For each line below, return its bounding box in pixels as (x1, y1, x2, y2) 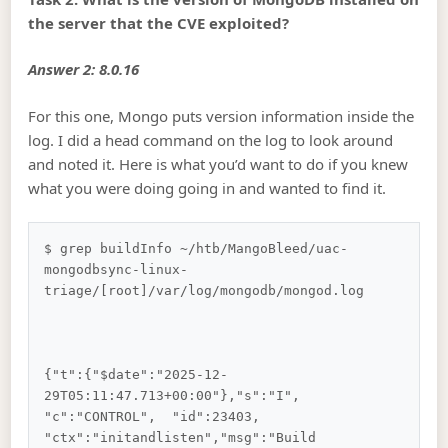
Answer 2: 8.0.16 (28, 59, 140, 80)
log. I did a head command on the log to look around (28, 129, 394, 150)
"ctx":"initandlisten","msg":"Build (44, 430, 325, 446)
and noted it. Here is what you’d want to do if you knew (28, 153, 409, 174)
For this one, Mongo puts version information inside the (28, 105, 415, 126)
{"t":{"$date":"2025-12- (44, 367, 229, 383)
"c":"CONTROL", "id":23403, (44, 409, 285, 425)
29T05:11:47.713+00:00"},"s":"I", (44, 388, 317, 404)
